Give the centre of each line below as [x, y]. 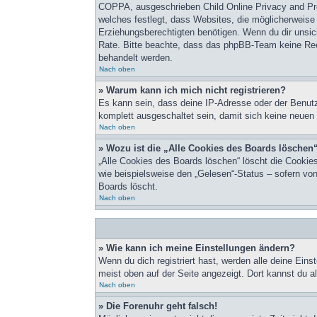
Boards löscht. [128, 186]
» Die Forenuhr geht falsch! [158, 306]
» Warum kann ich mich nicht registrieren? [192, 90]
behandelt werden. [136, 58]
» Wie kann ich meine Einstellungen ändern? [197, 248]
